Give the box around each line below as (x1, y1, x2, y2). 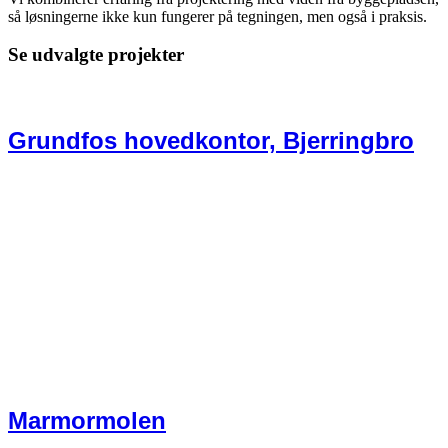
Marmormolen (8, 407, 166, 435)
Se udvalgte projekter (8, 44, 184, 66)
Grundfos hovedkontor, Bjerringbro (8, 127, 414, 155)
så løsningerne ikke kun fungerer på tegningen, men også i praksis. (8, 7, 427, 25)
